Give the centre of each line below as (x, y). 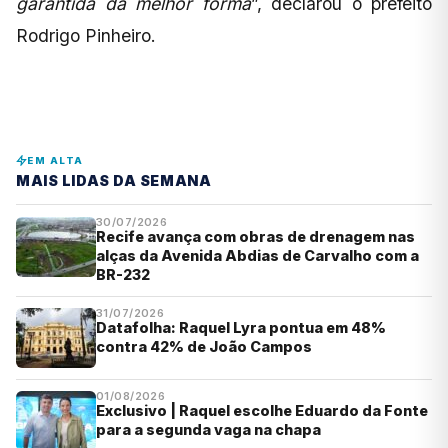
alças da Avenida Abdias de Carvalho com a (257, 256)
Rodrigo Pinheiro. (86, 35)
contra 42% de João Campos (204, 346)
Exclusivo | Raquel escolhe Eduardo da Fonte (262, 411)
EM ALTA (55, 160)
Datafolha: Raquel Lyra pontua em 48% (241, 327)
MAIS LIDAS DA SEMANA (114, 181)
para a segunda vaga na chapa (208, 430)
